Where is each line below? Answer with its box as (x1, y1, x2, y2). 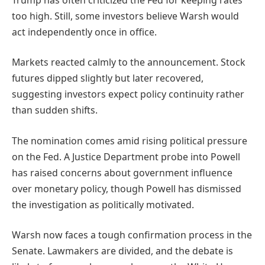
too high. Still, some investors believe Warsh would (12, 9, 239, 22)
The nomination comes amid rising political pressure (12, 134, 247, 147)
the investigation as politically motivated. (12, 198, 194, 211)
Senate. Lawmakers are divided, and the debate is (12, 244, 233, 258)
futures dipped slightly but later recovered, (12, 72, 203, 85)
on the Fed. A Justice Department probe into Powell (12, 150, 240, 163)
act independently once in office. (12, 25, 157, 38)
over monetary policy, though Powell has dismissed (12, 182, 241, 195)
